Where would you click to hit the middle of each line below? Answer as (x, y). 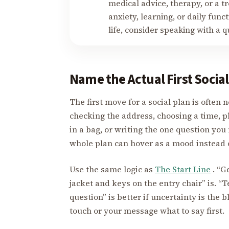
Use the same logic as (112, 169)
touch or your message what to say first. (147, 211)
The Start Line (183, 169)
